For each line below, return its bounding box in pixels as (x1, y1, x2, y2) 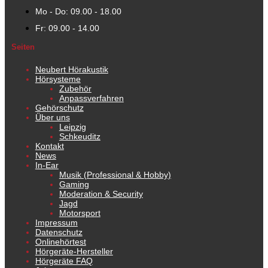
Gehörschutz (35, 103, 84, 113)
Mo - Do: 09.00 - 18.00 (35, 7, 121, 17)
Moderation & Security (59, 189, 143, 199)
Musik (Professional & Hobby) (59, 170, 171, 180)
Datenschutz (35, 227, 83, 237)
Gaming (59, 179, 89, 190)
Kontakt (35, 141, 64, 151)
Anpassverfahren (59, 93, 124, 103)
